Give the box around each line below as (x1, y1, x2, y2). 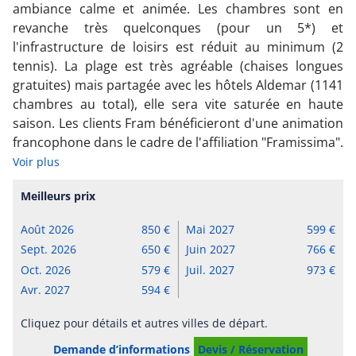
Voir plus (13, 153, 60, 169)
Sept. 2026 (21, 242, 76, 257)
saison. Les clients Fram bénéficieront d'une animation (13, 114, 343, 132)
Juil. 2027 (185, 261, 234, 277)
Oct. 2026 (21, 261, 71, 277)
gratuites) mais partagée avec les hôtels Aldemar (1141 (13, 75, 343, 94)
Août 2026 (21, 222, 74, 238)
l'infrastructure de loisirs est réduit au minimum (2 (13, 37, 343, 56)
